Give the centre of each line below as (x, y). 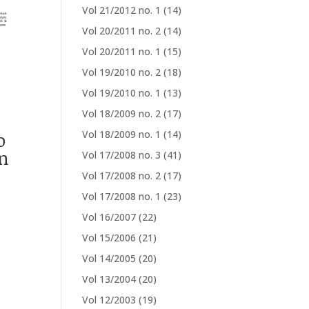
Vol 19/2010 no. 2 (122, 72)
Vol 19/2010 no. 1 (122, 93)
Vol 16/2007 (109, 217)
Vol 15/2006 (109, 238)
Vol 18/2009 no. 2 (122, 113)
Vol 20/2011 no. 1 (122, 51)
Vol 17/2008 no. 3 (122, 155)
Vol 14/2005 (109, 258)
